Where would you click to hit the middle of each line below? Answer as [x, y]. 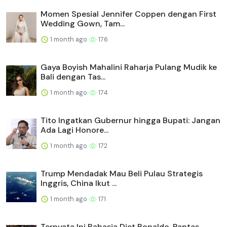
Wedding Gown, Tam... [83, 23]
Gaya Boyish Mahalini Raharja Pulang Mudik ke [129, 67]
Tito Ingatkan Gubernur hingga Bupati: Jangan [130, 120]
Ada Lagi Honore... [74, 130]
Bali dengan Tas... [73, 77]
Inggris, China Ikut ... [79, 183]
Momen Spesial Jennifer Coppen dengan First [128, 14]
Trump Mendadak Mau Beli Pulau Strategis [122, 173]
